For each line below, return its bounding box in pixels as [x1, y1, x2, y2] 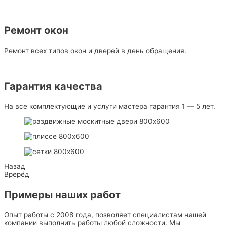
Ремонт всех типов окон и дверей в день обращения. [4, 46, 186, 55]
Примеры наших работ [4, 188, 121, 201]
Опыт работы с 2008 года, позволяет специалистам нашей [4, 211, 206, 219]
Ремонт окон [4, 24, 68, 36]
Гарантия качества [4, 80, 102, 92]
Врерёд [4, 170, 29, 179]
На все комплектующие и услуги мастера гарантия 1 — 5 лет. [4, 102, 215, 110]
